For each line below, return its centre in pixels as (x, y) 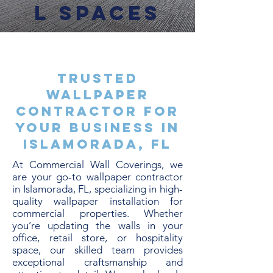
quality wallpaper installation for (97, 201)
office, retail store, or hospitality (97, 238)
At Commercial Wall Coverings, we (97, 165)
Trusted (97, 78)
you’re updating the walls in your (97, 225)
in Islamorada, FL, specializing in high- (97, 189)
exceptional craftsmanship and (97, 262)
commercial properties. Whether (97, 213)
